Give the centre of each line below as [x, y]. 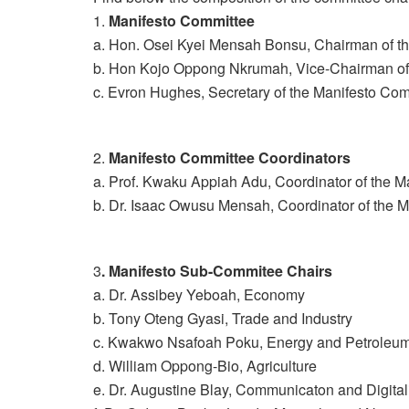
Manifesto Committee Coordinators [230, 157]
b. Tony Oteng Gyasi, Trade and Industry [223, 318]
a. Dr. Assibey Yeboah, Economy [199, 294]
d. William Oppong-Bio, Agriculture [205, 365]
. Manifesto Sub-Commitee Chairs [217, 270]
